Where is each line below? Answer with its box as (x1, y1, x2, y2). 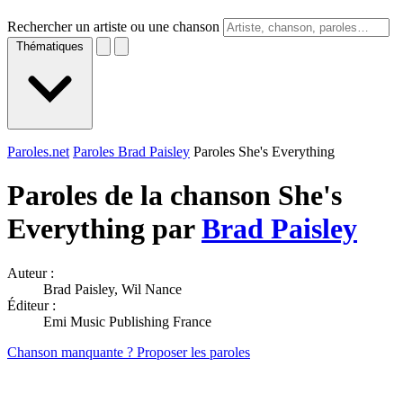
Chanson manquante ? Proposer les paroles (7, 344, 250, 360)
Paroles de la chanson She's (7, 179, 342, 212)
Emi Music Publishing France (43, 313, 211, 329)
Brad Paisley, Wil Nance (43, 281, 182, 297)
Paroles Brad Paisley (73, 144, 190, 159)
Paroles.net (7, 144, 69, 159)
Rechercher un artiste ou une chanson (7, 19, 219, 34)
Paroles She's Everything (193, 144, 335, 159)
